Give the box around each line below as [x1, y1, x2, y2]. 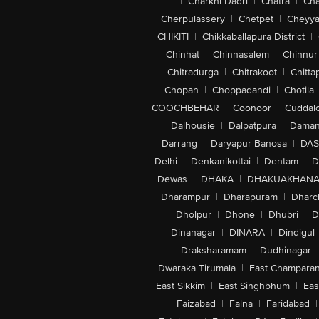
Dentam [264, 155, 298, 167]
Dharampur [161, 191, 210, 203]
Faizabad [176, 298, 216, 310]
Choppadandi [211, 84, 271, 96]
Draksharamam [181, 244, 246, 256]
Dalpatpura [229, 120, 276, 132]
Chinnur [282, 48, 318, 61]
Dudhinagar [260, 244, 311, 256]
